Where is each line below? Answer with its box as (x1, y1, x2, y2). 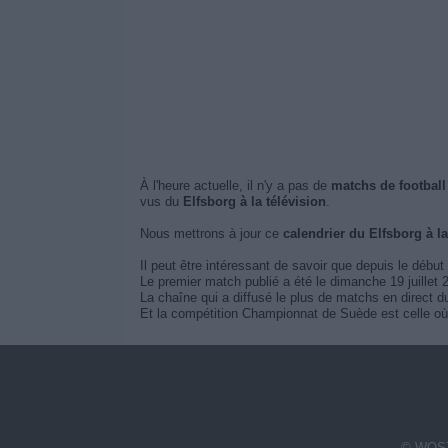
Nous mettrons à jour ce (139, 226, 283, 241)
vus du (139, 194, 183, 209)
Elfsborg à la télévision (182, 194, 326, 209)
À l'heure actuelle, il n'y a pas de (139, 178, 331, 193)
